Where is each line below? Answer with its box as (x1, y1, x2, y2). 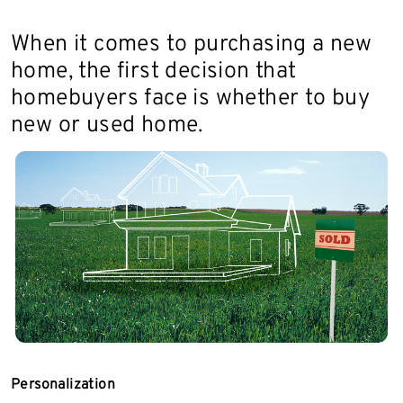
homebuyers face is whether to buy (11, 85, 371, 113)
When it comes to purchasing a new (11, 31, 372, 59)
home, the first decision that (11, 58, 297, 86)
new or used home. (11, 112, 203, 140)
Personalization (11, 375, 115, 394)
